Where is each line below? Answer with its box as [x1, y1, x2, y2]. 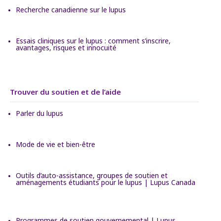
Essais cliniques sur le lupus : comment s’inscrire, [16, 36, 171, 45]
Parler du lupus [16, 108, 63, 118]
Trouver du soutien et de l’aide [10, 86, 121, 97]
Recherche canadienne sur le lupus [16, 4, 126, 14]
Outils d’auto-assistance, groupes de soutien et [16, 170, 168, 180]
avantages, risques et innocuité [16, 42, 116, 52]
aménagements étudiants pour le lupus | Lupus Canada [16, 177, 195, 187]
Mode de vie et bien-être [16, 139, 95, 149]
